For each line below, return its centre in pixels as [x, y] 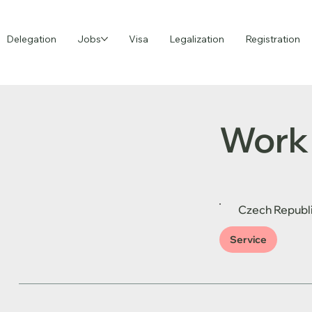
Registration [272, 39]
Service [248, 240]
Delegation [31, 39]
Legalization [196, 39]
